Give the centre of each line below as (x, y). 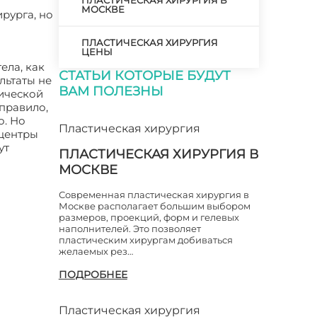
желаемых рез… (96, 251)
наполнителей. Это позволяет (129, 229)
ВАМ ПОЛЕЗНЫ (111, 91)
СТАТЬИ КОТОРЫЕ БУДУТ (144, 76)
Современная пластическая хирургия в (154, 195)
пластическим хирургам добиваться (145, 240)
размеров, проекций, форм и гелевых (149, 217)
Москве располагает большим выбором (154, 206)
